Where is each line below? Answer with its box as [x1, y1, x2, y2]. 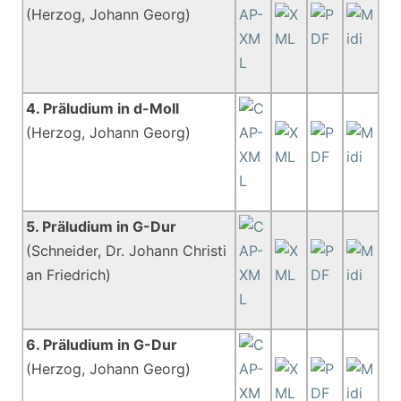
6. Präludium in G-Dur [26, 336, 178, 354]
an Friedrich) [26, 266, 112, 284]
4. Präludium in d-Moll [26, 99, 180, 117]
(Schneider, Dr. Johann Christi [26, 242, 227, 260]
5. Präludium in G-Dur [26, 218, 177, 235]
